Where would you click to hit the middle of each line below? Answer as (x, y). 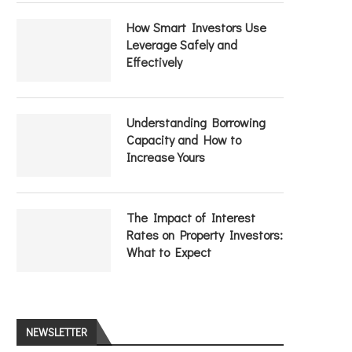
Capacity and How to (184, 139)
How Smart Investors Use (196, 27)
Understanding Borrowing (196, 122)
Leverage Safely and (182, 44)
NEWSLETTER (57, 332)
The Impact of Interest (191, 217)
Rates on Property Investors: (205, 235)
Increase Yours (166, 157)
